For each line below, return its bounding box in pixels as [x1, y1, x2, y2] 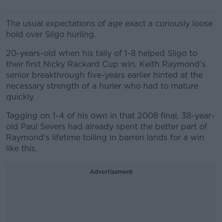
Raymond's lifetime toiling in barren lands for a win [6, 133, 204, 142]
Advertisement [89, 168, 133, 175]
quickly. [6, 92, 35, 102]
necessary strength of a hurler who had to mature [6, 81, 198, 91]
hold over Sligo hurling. [6, 30, 96, 39]
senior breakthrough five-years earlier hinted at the [6, 70, 203, 80]
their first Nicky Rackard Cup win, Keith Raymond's [6, 59, 206, 69]
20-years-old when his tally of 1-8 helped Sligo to [6, 49, 197, 58]
